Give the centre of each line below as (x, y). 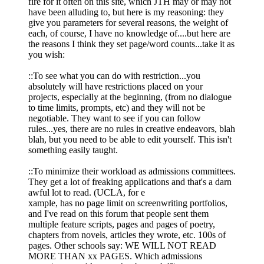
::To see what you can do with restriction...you (114, 75)
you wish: (47, 54)
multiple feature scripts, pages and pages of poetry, (122, 224)
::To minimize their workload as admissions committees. (132, 171)
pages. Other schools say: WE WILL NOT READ (122, 245)
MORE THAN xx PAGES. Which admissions (115, 256)
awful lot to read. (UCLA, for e (87, 192)
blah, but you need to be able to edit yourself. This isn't (130, 139)
